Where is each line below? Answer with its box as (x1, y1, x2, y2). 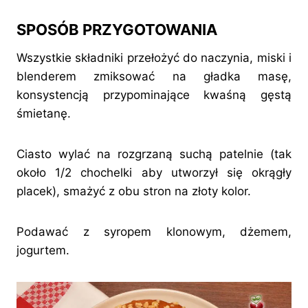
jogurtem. (16, 243, 69, 258)
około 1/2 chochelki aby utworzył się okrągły (16, 166, 291, 180)
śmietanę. (16, 107, 71, 121)
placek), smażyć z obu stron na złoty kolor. (16, 184, 251, 199)
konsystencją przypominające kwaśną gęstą (16, 88, 291, 102)
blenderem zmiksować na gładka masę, (16, 69, 291, 84)
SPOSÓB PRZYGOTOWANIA (16, 21, 217, 39)
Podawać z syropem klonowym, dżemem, (16, 225, 291, 239)
